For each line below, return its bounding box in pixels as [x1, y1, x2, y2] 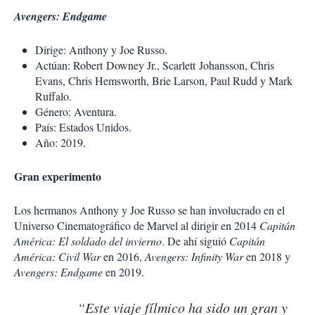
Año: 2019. [35, 135, 86, 150]
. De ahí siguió [162, 233, 229, 249]
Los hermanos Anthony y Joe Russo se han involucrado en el [14, 202, 285, 218]
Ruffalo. [35, 89, 72, 104]
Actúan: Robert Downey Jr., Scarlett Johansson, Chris [35, 58, 274, 73]
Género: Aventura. [35, 104, 117, 120]
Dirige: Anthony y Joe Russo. [35, 42, 167, 58]
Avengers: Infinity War [145, 249, 246, 264]
